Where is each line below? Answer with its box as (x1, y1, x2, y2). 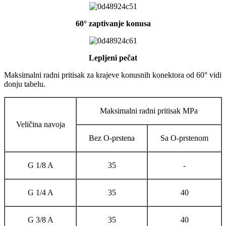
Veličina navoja (16, 120, 65, 129)
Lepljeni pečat (89, 53, 137, 62)
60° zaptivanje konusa (75, 19, 151, 28)
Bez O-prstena (89, 133, 135, 142)
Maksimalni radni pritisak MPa (100, 106, 198, 115)
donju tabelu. (4, 79, 45, 88)
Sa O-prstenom (160, 133, 208, 142)
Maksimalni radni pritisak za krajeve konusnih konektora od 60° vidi (4, 70, 221, 79)
